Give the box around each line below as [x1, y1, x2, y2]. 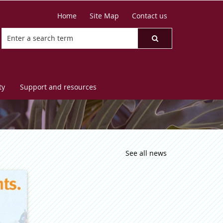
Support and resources [20, 82, 97, 92]
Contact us [132, 11, 167, 20]
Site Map [90, 11, 119, 20]
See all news [125, 148, 167, 158]
